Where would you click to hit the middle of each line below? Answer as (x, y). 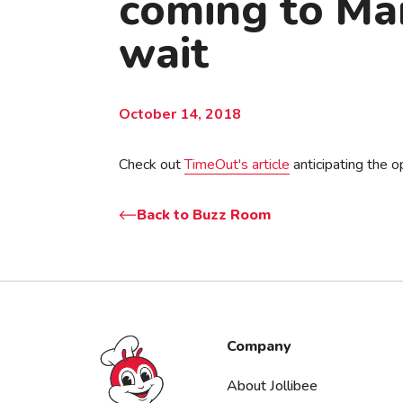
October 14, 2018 (180, 114)
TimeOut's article (237, 165)
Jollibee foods (116, 345)
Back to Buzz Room (204, 215)
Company (259, 346)
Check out (152, 165)
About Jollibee (272, 386)
